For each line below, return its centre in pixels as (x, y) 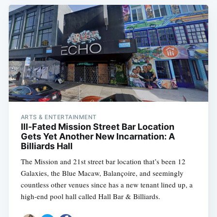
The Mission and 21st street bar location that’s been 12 (103, 162)
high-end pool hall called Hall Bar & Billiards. (90, 196)
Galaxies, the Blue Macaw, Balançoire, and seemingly (102, 173)
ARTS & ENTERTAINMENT (59, 117)
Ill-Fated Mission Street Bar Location (97, 127)
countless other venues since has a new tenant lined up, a (107, 185)
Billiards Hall (46, 146)
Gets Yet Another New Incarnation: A (98, 137)
